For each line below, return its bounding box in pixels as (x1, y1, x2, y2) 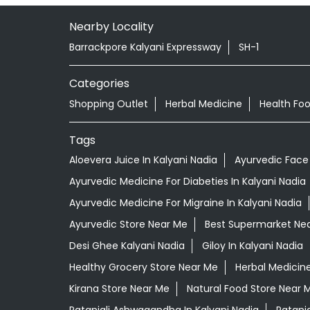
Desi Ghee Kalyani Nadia (69, 239, 185, 253)
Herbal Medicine (165, 96, 242, 111)
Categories (69, 75, 129, 91)
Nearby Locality (69, 18, 154, 35)
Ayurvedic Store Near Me (69, 217, 188, 232)
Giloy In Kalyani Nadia (201, 239, 303, 253)
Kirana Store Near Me (69, 282, 170, 296)
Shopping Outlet (69, 96, 148, 111)
